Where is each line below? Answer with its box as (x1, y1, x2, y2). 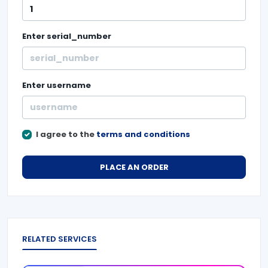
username (47, 80, 91, 91)
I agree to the (35, 129, 96, 140)
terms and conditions (96, 129, 190, 140)
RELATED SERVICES (22, 233, 98, 245)
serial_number (47, 31, 111, 42)
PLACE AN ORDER (99, 161, 169, 173)
